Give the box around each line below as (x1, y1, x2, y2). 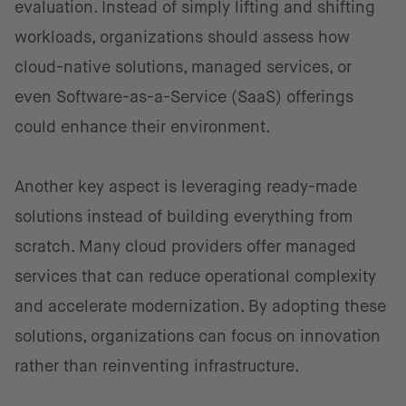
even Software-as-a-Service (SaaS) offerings (14, 88, 353, 106)
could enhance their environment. (14, 118, 271, 136)
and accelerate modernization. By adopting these (14, 297, 386, 315)
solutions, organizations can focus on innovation (14, 327, 381, 345)
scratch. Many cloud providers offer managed (14, 237, 356, 256)
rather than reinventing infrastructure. (14, 357, 300, 375)
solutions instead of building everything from (14, 208, 353, 226)
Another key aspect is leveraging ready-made (14, 178, 357, 196)
